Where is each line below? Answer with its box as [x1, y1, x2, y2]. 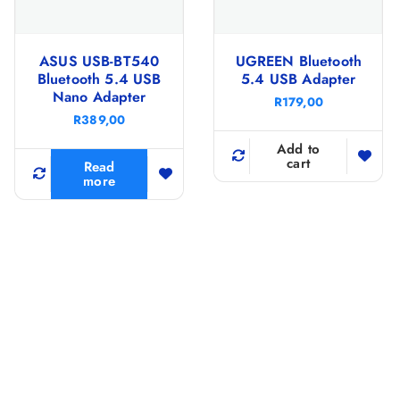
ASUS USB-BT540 [39, 50, 160, 71]
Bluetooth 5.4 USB [37, 68, 162, 89]
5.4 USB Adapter [241, 68, 356, 89]
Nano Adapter [52, 86, 146, 107]
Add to [276, 138, 321, 159]
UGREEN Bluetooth [235, 50, 362, 71]
